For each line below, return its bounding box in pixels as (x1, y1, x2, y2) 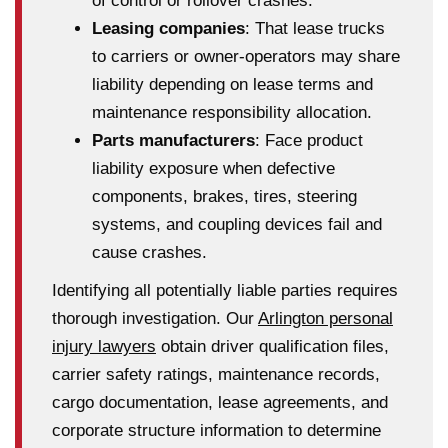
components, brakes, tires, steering (92, 186, 357, 206)
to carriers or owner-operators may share (92, 46, 400, 66)
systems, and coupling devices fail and (92, 214, 382, 234)
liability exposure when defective (92, 158, 335, 178)
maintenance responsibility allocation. (92, 102, 372, 122)
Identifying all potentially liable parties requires (52, 280, 398, 300)
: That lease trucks (245, 18, 385, 38)
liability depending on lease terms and (92, 74, 373, 94)
